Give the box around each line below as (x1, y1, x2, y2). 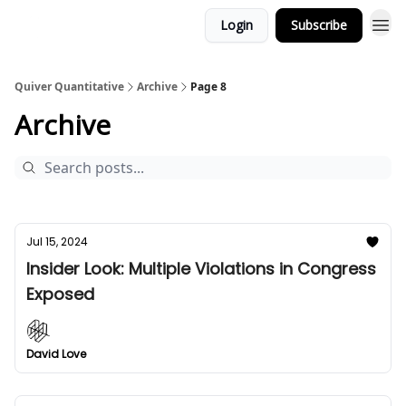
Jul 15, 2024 (26, 234, 88, 249)
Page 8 (190, 79, 227, 94)
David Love (26, 346, 86, 362)
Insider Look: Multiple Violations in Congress (26, 257, 376, 280)
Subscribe (291, 16, 347, 34)
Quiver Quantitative (14, 79, 124, 94)
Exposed (26, 283, 94, 305)
